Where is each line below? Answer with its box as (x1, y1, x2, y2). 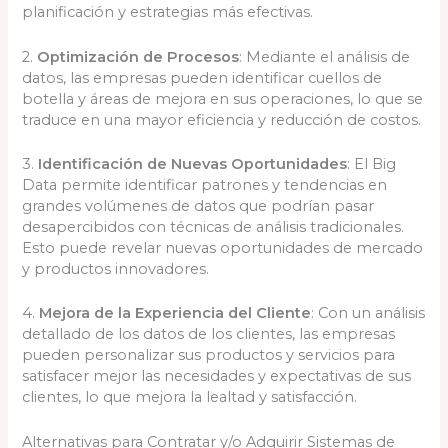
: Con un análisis (311, 304, 426, 323)
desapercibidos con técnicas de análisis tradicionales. (22, 218, 405, 237)
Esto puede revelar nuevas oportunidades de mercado (22, 239, 424, 258)
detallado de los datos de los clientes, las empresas (22, 325, 396, 344)
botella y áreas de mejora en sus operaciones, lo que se (22, 89, 424, 108)
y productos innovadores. (22, 260, 210, 279)
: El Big (347, 155, 397, 174)
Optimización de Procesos (37, 47, 240, 66)
